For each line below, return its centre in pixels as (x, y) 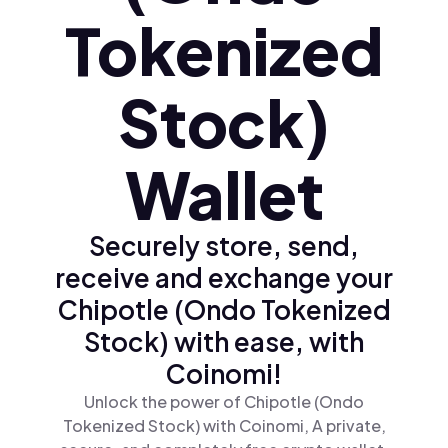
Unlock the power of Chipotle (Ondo (224, 401)
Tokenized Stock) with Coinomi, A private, (224, 425)
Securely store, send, (224, 245)
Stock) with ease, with (224, 341)
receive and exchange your (224, 277)
